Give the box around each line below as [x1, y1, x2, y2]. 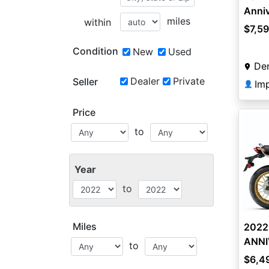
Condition [73, 45, 118, 57]
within [83, 16, 111, 28]
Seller [73, 76, 98, 88]
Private [172, 75, 205, 87]
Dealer [130, 75, 160, 87]
